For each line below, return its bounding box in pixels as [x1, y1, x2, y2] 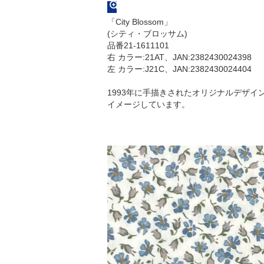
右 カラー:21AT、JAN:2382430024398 [107, 52, 252, 62]
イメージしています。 [107, 100, 190, 110]
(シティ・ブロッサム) [107, 29, 187, 39]
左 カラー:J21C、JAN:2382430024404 [107, 64, 252, 74]
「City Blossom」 [107, 17, 172, 27]
